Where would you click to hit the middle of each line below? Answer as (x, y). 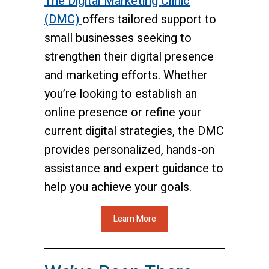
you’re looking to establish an (121, 94)
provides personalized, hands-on (129, 150)
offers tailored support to (149, 19)
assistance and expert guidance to (134, 168)
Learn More (134, 219)
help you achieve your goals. (118, 187)
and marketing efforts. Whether (126, 75)
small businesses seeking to (118, 38)
